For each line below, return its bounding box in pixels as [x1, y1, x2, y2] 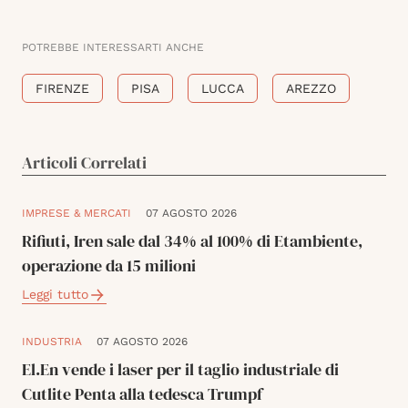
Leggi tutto [22, 287, 88, 302]
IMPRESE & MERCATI [22, 207, 131, 220]
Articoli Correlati [22, 151, 147, 175]
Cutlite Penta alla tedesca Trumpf [22, 382, 262, 406]
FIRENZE [36, 81, 89, 97]
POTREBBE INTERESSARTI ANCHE [22, 41, 204, 55]
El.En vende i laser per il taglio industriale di [22, 358, 339, 382]
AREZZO [286, 81, 336, 97]
